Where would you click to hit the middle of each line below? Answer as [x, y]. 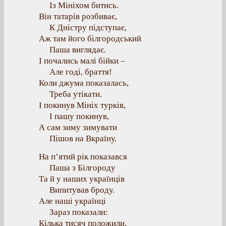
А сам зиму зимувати [78, 127]
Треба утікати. [76, 94]
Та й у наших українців [82, 179]
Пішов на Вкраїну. [83, 138]
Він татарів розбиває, [78, 16]
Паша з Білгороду [82, 168]
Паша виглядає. [78, 50]
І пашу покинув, [79, 116]
